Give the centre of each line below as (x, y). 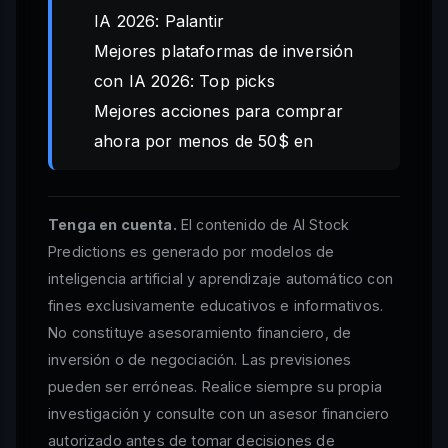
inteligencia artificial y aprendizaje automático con (220, 279)
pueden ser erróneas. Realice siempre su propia (215, 387)
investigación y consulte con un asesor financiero (219, 414)
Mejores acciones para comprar (218, 111)
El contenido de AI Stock (263, 225)
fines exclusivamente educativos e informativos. (216, 306)
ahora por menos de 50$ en (204, 141)
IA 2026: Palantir (159, 21)
